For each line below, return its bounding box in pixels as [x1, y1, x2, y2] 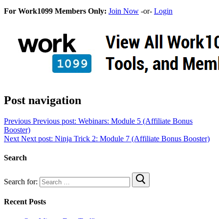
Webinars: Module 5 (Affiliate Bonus [78, 116, 193, 125]
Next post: [21, 134, 53, 143]
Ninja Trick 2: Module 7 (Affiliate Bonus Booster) [55, 134, 210, 143]
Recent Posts [4, 197, 46, 206]
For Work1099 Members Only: [4, 6, 107, 15]
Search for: [4, 177, 38, 186]
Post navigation [4, 93, 81, 107]
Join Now [109, 6, 139, 15]
